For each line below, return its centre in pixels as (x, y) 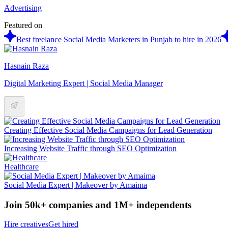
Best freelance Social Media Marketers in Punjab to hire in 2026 (119, 39)
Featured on (23, 25)
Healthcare (21, 166)
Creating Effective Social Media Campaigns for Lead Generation (108, 130)
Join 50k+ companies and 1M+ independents (98, 205)
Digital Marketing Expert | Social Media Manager (83, 83)
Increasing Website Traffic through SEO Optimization (90, 148)
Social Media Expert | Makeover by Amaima (76, 185)
